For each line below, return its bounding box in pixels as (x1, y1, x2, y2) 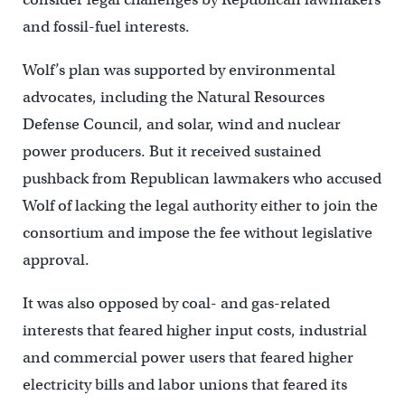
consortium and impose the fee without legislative (22, 222, 372, 242)
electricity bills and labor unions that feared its (22, 374, 347, 394)
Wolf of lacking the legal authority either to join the (22, 195, 378, 215)
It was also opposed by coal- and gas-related (22, 293, 330, 313)
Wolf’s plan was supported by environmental (22, 60, 335, 80)
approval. (22, 250, 89, 269)
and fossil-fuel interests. (22, 16, 190, 36)
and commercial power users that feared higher (22, 347, 353, 367)
